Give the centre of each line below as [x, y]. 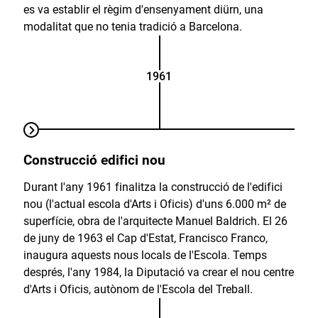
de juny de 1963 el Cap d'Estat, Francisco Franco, [145, 238]
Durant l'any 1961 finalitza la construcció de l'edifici [153, 187]
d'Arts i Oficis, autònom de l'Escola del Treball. [138, 290]
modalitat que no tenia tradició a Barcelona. [132, 27]
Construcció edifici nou [94, 161]
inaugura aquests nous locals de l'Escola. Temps [145, 256]
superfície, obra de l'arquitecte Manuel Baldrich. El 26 [155, 221]
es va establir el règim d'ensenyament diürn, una [143, 10]
